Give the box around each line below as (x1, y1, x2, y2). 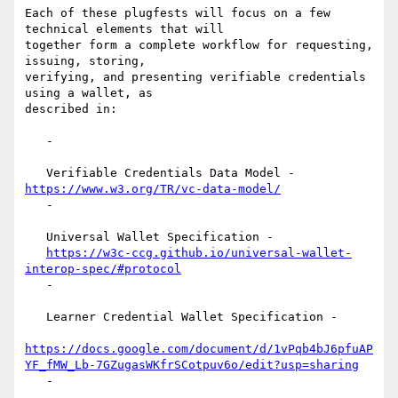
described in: (25, 102, 117, 116)
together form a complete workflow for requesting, (25, 38, 373, 52)
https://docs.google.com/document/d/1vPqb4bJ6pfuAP (25, 342, 373, 356)
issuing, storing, (25, 54, 146, 68)
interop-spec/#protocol (25, 262, 181, 276)
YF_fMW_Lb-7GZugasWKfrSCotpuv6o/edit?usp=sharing (25, 358, 359, 372)
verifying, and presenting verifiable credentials (25, 70, 366, 84)
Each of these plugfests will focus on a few (25, 6, 330, 20)
